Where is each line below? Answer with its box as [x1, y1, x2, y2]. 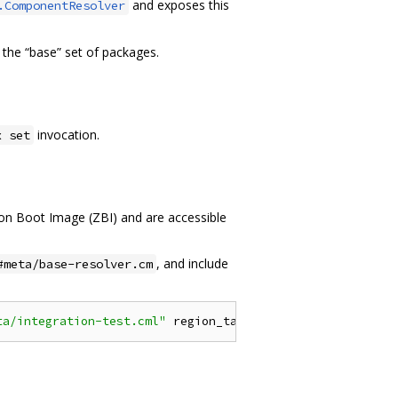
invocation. [34, 125, 99, 143]
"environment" [251, 313, 344, 329]
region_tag [166, 313, 244, 329]
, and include [156, 254, 228, 272]
